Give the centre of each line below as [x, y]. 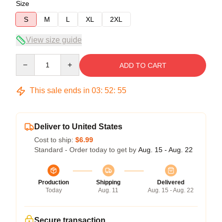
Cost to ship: [55, 140]
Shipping [108, 182]
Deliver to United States [78, 127]
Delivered [171, 182]
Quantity [28, 58]
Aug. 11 [108, 190]
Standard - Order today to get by [86, 150]
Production [54, 182]
